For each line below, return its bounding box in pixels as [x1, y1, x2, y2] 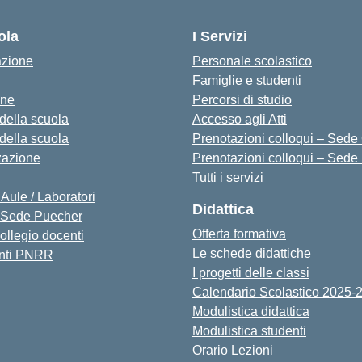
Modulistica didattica [192, 305, 309, 318]
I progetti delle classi [192, 266, 309, 280]
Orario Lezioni [192, 343, 273, 357]
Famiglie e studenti [192, 74, 301, 87]
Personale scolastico [192, 54, 312, 68]
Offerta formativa [192, 227, 286, 241]
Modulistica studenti [192, 324, 306, 338]
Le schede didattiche [192, 246, 311, 260]
